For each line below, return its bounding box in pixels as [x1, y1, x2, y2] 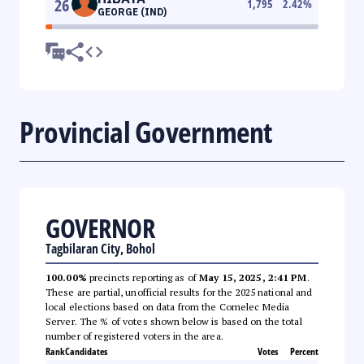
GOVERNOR [45, 210, 154, 245]
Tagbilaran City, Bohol [45, 239, 155, 258]
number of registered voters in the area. [45, 329, 223, 342]
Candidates [65, 344, 107, 358]
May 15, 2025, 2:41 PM [199, 271, 307, 284]
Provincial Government [19, 111, 272, 152]
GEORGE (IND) [97, 5, 167, 18]
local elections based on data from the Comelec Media [45, 300, 290, 313]
